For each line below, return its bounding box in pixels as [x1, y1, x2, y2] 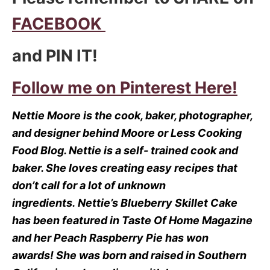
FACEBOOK [12, 13, 105, 34]
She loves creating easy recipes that [46, 161, 237, 174]
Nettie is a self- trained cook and [69, 143, 238, 157]
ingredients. [12, 196, 78, 209]
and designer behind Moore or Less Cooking [12, 126, 242, 139]
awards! [12, 248, 56, 262]
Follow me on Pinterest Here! [12, 77, 237, 98]
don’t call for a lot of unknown [12, 178, 166, 192]
